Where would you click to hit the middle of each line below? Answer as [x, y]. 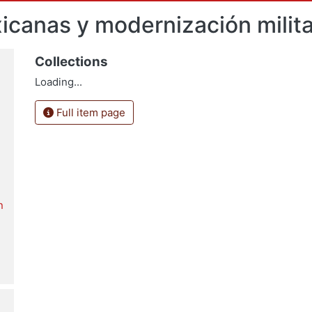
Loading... [58, 82]
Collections [71, 61]
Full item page [89, 112]
